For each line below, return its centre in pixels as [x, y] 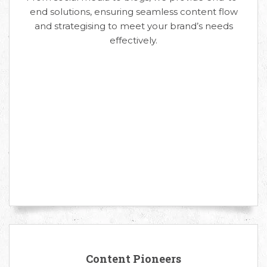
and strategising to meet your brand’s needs [133, 26]
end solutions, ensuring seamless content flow [133, 11]
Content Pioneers [133, 258]
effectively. [133, 40]
